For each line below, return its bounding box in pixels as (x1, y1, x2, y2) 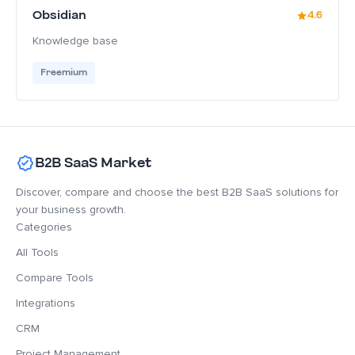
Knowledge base (32, 34, 118, 48)
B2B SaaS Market (35, 153, 151, 173)
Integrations (16, 296, 75, 310)
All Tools (16, 246, 59, 259)
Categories (16, 220, 72, 234)
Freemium (40, 66, 87, 79)
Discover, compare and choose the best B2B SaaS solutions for (16, 185, 338, 199)
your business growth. (16, 203, 126, 216)
